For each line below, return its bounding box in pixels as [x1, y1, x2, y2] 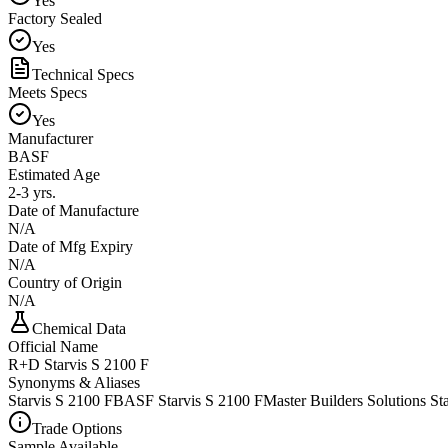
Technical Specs [32, 65, 134, 83]
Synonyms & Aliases [8, 373, 140, 391]
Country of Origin [8, 273, 122, 291]
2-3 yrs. [8, 183, 56, 201]
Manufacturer [8, 129, 93, 147]
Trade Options [32, 419, 122, 437]
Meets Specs [8, 83, 87, 101]
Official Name [8, 337, 98, 355]
